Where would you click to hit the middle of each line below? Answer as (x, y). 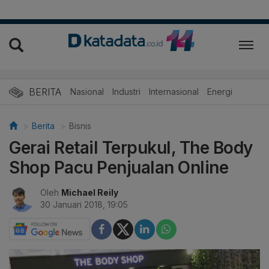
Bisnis (80, 126)
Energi (220, 92)
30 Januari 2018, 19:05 (84, 205)
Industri (126, 92)
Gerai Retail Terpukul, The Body (131, 148)
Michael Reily (90, 193)
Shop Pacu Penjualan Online (119, 168)
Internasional (174, 92)
